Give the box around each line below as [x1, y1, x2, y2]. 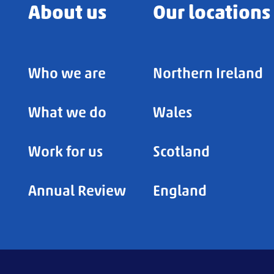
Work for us [28, 143, 103, 160]
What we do [28, 103, 107, 121]
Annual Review [28, 182, 127, 199]
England [153, 182, 207, 199]
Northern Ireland [153, 64, 264, 82]
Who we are [28, 64, 106, 82]
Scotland [153, 143, 210, 160]
